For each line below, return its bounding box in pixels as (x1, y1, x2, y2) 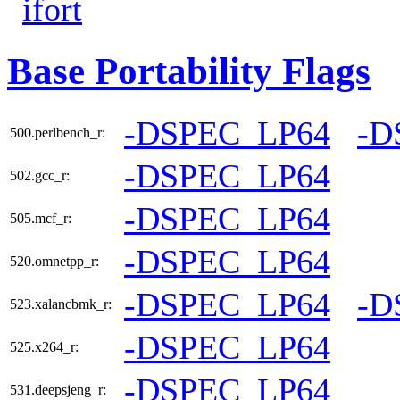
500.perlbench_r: (10, 125, 105, 141)
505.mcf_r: (10, 211, 71, 227)
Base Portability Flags (7, 50, 371, 93)
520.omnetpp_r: (10, 254, 99, 270)
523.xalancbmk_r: (10, 296, 112, 312)
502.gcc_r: (10, 168, 70, 184)
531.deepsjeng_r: (10, 382, 106, 398)
